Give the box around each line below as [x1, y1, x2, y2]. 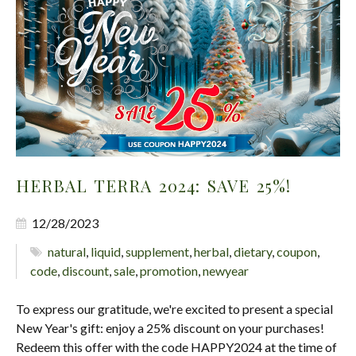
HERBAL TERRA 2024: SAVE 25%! [16, 173, 291, 196]
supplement [126, 243, 190, 259]
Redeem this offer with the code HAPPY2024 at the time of [16, 339, 337, 354]
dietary [234, 243, 273, 259]
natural [48, 243, 87, 259]
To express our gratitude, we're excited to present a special [16, 300, 333, 316]
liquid [91, 243, 122, 259]
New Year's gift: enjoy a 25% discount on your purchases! [16, 319, 324, 335]
